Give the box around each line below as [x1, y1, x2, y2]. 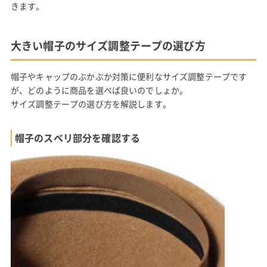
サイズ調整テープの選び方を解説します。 [10, 97, 171, 110]
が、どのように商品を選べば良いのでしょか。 [10, 83, 188, 96]
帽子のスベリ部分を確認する [14, 130, 141, 145]
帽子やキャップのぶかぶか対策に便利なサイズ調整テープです [10, 70, 247, 82]
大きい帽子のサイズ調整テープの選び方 [10, 37, 206, 54]
